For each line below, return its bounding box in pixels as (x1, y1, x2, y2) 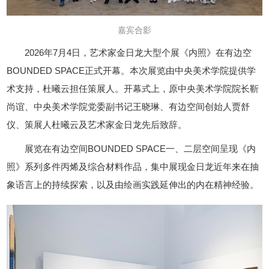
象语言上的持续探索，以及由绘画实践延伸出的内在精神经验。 (7, 180, 259, 190)
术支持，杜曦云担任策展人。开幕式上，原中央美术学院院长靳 (7, 83, 259, 94)
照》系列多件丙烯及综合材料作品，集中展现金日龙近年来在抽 (7, 162, 259, 172)
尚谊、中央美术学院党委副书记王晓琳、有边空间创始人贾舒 (7, 101, 250, 112)
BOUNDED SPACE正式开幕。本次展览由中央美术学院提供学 (7, 65, 256, 76)
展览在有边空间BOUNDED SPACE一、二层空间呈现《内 (25, 144, 256, 154)
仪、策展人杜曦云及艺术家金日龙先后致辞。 (7, 119, 187, 130)
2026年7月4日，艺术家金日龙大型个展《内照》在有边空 (25, 47, 252, 58)
